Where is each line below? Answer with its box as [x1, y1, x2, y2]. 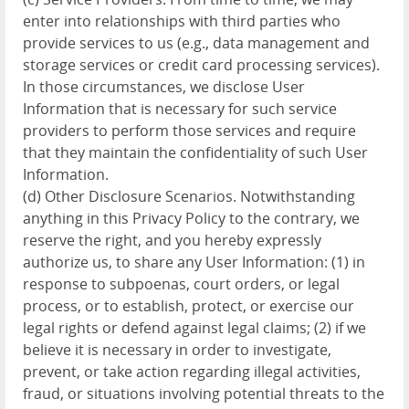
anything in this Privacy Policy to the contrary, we [23, 208, 360, 228]
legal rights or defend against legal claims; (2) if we [23, 318, 366, 338]
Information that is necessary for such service [23, 99, 337, 119]
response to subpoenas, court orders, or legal [23, 274, 340, 294]
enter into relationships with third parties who [23, 11, 341, 31]
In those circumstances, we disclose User [23, 77, 305, 97]
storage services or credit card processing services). [23, 55, 380, 75]
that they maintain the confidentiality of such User [23, 142, 368, 163]
